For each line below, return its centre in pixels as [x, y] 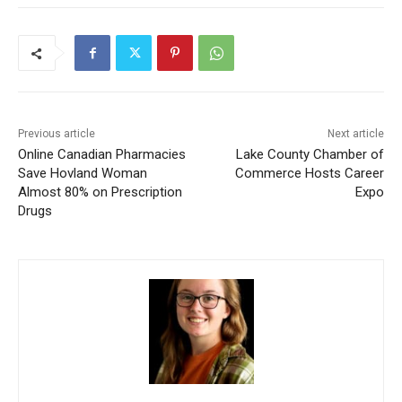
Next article [342, 133]
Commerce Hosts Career [296, 173]
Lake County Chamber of [296, 154]
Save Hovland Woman [83, 173]
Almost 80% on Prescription [100, 192]
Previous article [57, 133]
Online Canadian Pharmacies [102, 154]
